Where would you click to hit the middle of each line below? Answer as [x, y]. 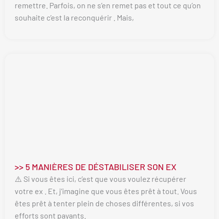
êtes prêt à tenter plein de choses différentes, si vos [104, 203]
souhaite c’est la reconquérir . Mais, [74, 17]
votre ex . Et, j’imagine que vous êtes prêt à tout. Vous [106, 191]
